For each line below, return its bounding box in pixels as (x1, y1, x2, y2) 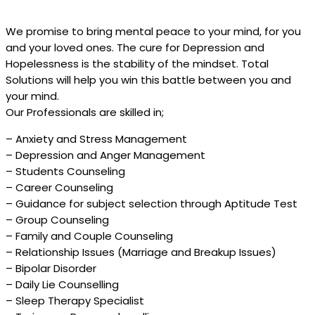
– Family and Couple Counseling (6, 229, 173, 244)
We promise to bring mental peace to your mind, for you (6, 24, 301, 39)
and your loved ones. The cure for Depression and (6, 40, 264, 56)
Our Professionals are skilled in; (6, 105, 164, 120)
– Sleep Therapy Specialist (6, 293, 144, 309)
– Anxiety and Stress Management (6, 131, 187, 147)
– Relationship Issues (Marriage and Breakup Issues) (6, 245, 276, 260)
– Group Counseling (6, 212, 109, 228)
